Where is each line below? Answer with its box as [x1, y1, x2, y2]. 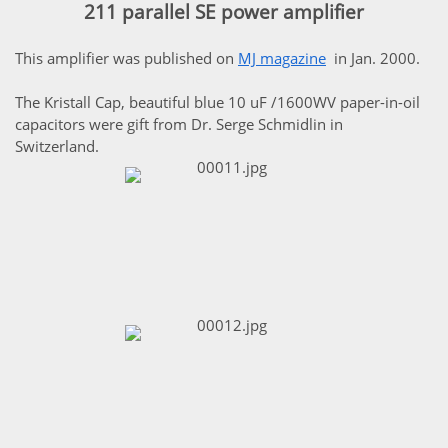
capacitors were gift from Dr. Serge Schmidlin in [15, 114, 343, 134]
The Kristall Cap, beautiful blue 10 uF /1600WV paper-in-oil [15, 92, 420, 112]
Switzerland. [15, 136, 103, 156]
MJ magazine [238, 48, 326, 68]
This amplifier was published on [15, 48, 238, 68]
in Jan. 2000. [326, 48, 428, 68]
